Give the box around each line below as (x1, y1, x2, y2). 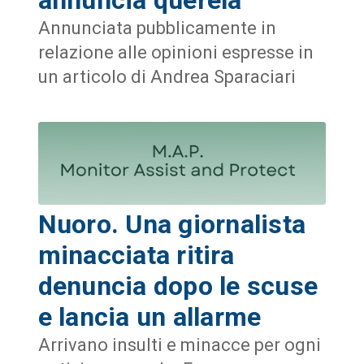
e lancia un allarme (37, 301, 262, 333)
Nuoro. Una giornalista (37, 209, 306, 240)
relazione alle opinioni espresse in (37, 41, 314, 63)
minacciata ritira (37, 240, 234, 271)
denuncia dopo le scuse (37, 271, 318, 302)
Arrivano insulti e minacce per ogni (37, 335, 321, 356)
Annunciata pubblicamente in (37, 17, 276, 38)
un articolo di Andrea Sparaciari (37, 66, 296, 87)
